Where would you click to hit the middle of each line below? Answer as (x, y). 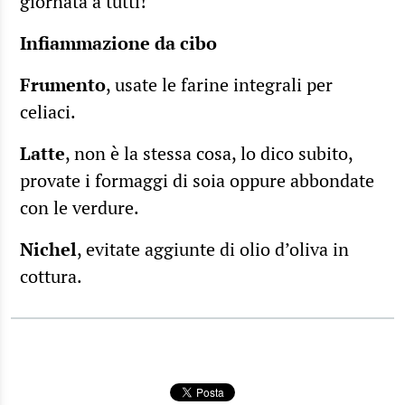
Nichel (48, 249)
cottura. (51, 276)
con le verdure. (80, 207)
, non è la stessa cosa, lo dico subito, (209, 153)
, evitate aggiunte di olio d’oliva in (213, 249)
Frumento (63, 84)
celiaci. (48, 111)
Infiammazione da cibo (118, 42)
